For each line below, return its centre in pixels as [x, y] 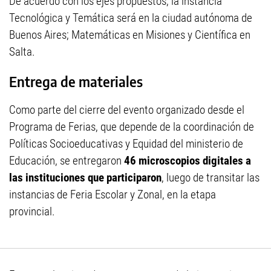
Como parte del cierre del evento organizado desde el [127, 110]
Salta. [22, 52]
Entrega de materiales [76, 81]
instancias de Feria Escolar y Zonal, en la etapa [113, 195]
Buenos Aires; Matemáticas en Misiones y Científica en [130, 35]
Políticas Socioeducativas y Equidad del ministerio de [126, 144]
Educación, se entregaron [67, 161]
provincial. [32, 212]
